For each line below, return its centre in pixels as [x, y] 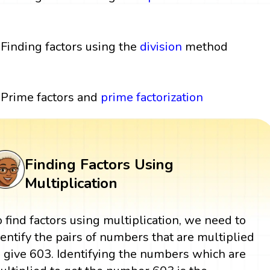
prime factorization [152, 97]
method [205, 46]
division [161, 46]
